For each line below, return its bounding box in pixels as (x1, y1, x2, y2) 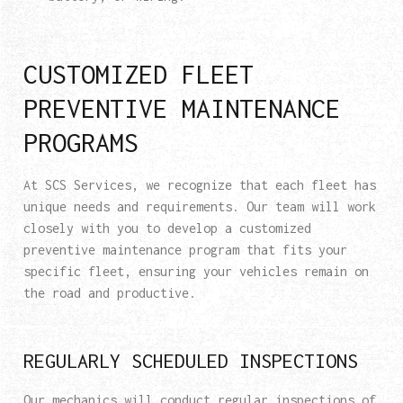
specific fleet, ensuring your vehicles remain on (22, 264, 369, 280)
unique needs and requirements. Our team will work (22, 199, 376, 215)
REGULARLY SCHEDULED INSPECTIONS (22, 349, 358, 373)
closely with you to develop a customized (22, 220, 311, 237)
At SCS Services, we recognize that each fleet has (22, 177, 376, 193)
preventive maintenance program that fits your (22, 242, 347, 258)
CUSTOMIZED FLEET (22, 59, 254, 90)
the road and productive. (22, 285, 196, 301)
